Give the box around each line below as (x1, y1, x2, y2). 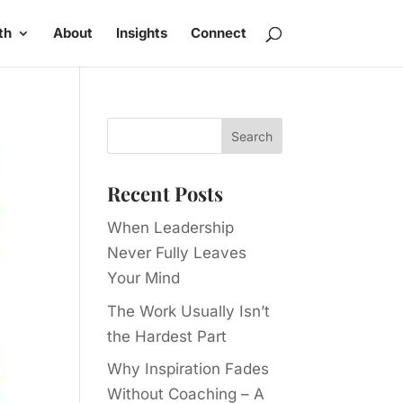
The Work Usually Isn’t (107, 301, 271, 320)
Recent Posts (107, 180, 224, 207)
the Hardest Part (107, 327, 228, 345)
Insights (115, 24, 167, 41)
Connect (190, 24, 246, 41)
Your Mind (107, 269, 181, 287)
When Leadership (107, 219, 235, 237)
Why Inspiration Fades (107, 360, 270, 378)
